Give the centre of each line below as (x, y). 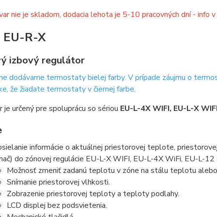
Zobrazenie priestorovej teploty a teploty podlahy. (93, 194)
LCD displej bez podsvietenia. (57, 206)
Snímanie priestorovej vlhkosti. (59, 182)
